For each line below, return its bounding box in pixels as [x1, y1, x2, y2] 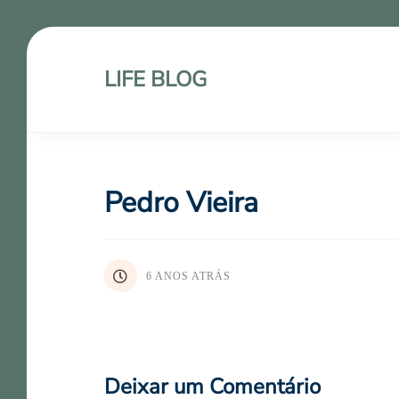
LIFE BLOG [104, 65, 207, 94]
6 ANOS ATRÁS [146, 269, 231, 282]
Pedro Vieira [104, 183, 258, 222]
